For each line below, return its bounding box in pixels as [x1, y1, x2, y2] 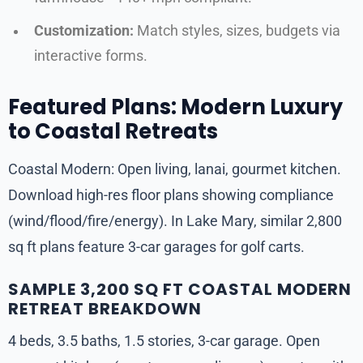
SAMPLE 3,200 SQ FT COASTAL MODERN [8, 277, 352, 301]
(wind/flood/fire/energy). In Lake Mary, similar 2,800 [8, 211, 342, 229]
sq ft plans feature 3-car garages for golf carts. [8, 237, 305, 255]
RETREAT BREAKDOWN [8, 297, 202, 320]
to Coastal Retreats [8, 116, 218, 146]
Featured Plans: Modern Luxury [8, 92, 343, 122]
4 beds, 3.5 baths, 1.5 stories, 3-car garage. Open [8, 331, 320, 349]
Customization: [34, 22, 134, 39]
